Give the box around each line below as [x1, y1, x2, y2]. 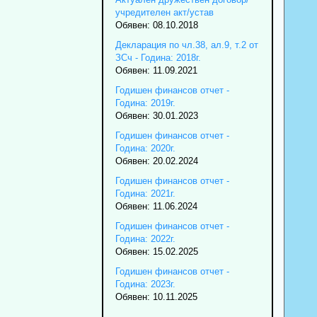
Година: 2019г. [115, 97, 175, 108]
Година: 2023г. [115, 278, 175, 289]
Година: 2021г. [115, 188, 175, 199]
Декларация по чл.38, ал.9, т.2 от [115, 39, 258, 50]
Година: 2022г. [115, 233, 175, 244]
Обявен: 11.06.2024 [115, 200, 197, 212]
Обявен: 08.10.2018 [115, 19, 198, 30]
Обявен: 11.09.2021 [115, 64, 197, 76]
